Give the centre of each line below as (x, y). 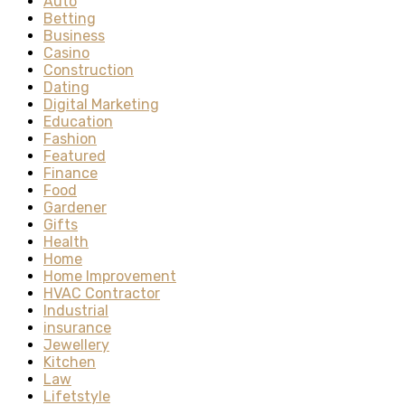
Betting (70, 19)
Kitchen (70, 363)
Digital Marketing (101, 105)
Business (74, 36)
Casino (66, 53)
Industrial (76, 311)
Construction (89, 71)
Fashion (70, 139)
